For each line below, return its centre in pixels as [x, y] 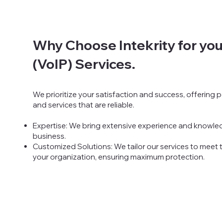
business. [49, 136]
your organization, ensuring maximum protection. [118, 157]
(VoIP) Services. [84, 63]
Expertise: [50, 126]
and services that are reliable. [84, 105]
